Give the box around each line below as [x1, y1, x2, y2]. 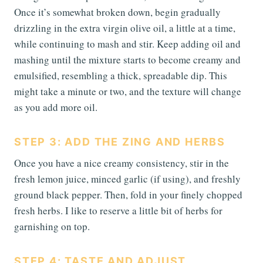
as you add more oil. [14, 100, 97, 114]
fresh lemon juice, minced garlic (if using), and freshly [14, 172, 241, 186]
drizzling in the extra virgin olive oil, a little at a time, [14, 21, 235, 35]
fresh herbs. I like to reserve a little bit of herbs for [14, 204, 222, 218]
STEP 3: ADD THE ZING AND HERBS [14, 136, 225, 149]
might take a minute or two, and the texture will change [14, 85, 241, 99]
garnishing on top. [14, 220, 90, 234]
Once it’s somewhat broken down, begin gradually [14, 5, 221, 19]
